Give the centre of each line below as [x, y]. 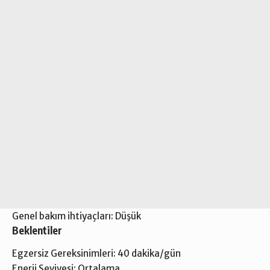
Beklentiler [37, 231]
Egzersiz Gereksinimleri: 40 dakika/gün [96, 253]
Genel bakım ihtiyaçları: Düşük [77, 216]
